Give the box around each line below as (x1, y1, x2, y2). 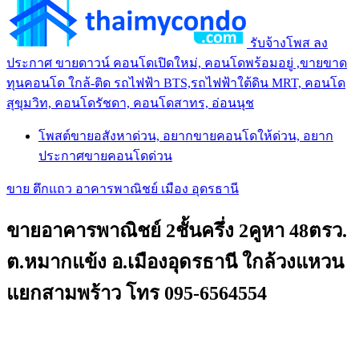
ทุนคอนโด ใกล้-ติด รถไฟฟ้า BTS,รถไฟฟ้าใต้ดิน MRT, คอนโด (6, 75, 345, 90)
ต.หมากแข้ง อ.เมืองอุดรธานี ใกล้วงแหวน (6, 251, 344, 272)
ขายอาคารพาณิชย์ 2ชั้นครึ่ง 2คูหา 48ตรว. (6, 220, 347, 241)
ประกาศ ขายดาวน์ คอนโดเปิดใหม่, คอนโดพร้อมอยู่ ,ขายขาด (6, 55, 347, 70)
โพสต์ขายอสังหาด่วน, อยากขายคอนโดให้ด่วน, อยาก (38, 128, 333, 143)
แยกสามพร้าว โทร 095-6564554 (6, 282, 267, 304)
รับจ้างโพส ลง (250, 35, 328, 50)
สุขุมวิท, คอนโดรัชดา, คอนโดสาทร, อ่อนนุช (6, 95, 254, 110)
